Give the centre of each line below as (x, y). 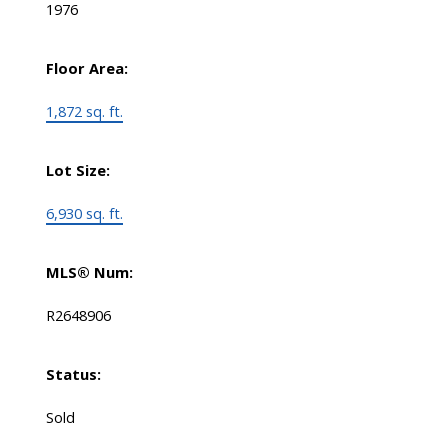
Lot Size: (77, 170)
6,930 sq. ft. (84, 213)
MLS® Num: (89, 272)
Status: (73, 374)
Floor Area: (86, 68)
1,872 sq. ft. (84, 111)
